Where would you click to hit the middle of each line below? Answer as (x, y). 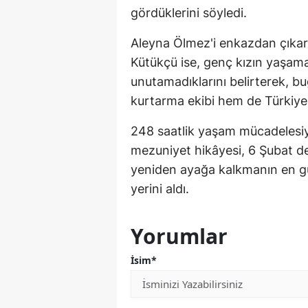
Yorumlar (179, 236)
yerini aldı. (160, 188)
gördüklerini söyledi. (189, 12)
